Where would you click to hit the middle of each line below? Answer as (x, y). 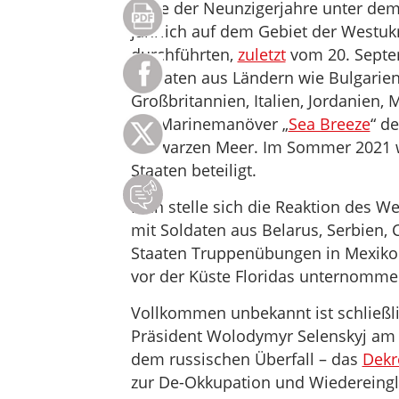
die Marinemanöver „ (209, 124)
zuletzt (261, 54)
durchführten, (184, 54)
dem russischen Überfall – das (246, 359)
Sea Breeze (329, 124)
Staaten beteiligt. (193, 170)
